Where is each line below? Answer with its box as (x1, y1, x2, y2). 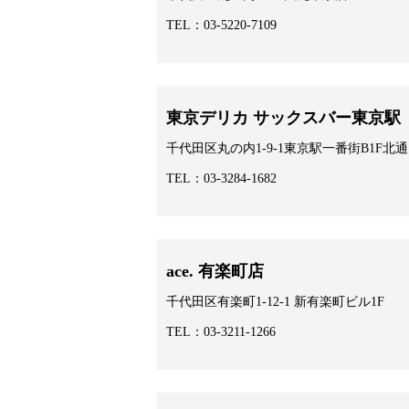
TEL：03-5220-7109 (166, 17, 277, 32)
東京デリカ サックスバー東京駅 (166, 108, 401, 127)
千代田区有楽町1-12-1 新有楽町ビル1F (166, 294, 384, 309)
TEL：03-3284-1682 (166, 171, 277, 185)
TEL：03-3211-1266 (166, 324, 276, 339)
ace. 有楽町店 (166, 261, 264, 280)
